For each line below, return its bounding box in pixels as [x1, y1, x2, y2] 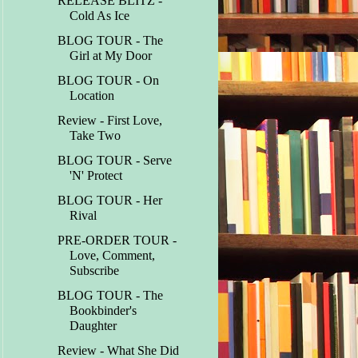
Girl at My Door [70, 49, 153, 63]
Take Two [70, 129, 121, 143]
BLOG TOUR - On [58, 74, 160, 88]
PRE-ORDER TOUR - [58, 233, 177, 248]
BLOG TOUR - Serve [58, 153, 173, 168]
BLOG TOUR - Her [58, 193, 163, 208]
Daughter [70, 319, 117, 333]
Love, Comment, [70, 249, 156, 263]
